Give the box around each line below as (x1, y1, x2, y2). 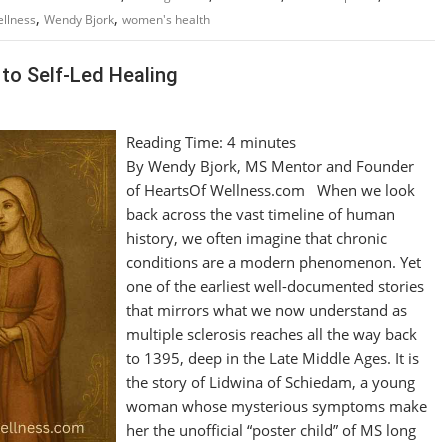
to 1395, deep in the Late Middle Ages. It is (126, 347, 420, 368)
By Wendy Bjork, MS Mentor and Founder (126, 155, 415, 176)
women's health (122, 11, 210, 28)
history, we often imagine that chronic (126, 227, 388, 248)
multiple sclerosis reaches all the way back (126, 323, 418, 344)
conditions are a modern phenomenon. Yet (126, 251, 422, 272)
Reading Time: (126, 131, 228, 152)
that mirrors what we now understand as (126, 299, 408, 320)
